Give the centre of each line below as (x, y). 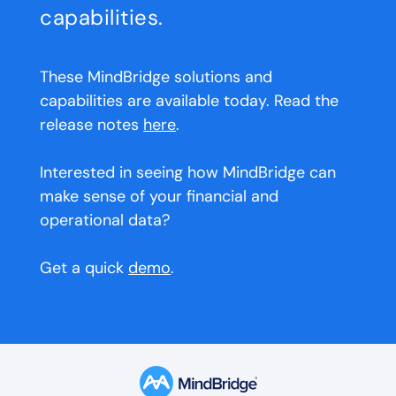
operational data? (105, 221)
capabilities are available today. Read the (190, 101)
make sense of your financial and (160, 197)
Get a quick (84, 268)
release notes (92, 125)
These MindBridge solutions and (156, 77)
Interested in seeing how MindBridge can (188, 173)
